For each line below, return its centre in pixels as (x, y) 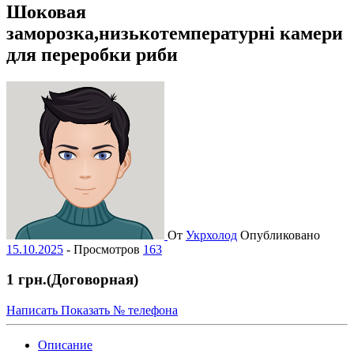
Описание (65, 345)
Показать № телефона (119, 311)
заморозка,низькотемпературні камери (175, 33)
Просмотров (107, 249)
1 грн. (26, 280)
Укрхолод (211, 235)
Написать (34, 311)
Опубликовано (279, 235)
